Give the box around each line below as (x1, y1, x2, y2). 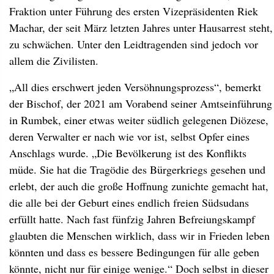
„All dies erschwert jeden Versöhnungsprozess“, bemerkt (9, 80, 261, 94)
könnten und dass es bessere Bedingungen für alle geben (9, 245, 259, 259)
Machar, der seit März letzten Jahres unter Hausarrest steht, (9, 20, 273, 35)
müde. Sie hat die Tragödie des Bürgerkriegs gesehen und (9, 162, 265, 177)
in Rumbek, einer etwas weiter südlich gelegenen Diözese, (9, 113, 268, 127)
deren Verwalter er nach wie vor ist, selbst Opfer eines (9, 129, 250, 144)
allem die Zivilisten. (9, 53, 98, 68)
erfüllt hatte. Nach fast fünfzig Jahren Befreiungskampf (9, 212, 255, 226)
